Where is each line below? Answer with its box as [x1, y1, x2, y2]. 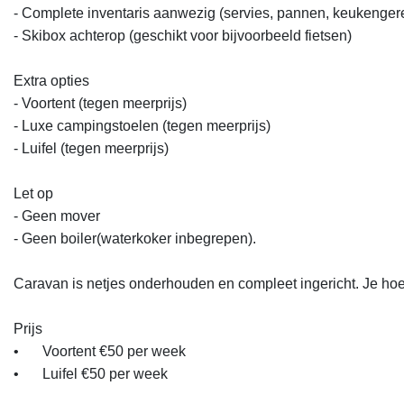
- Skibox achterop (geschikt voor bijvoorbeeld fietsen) [14, 28, 352, 43]
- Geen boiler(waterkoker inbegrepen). [14, 231, 260, 246]
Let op [14, 186, 53, 201]
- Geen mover [14, 208, 107, 224]
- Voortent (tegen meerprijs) [14, 96, 194, 111]
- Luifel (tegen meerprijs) [14, 141, 169, 156]
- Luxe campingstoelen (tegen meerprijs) [14, 118, 271, 133]
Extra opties [14, 73, 89, 88]
